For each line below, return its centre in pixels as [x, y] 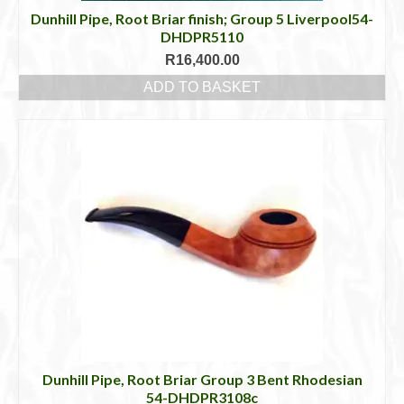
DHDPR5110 [202, 37]
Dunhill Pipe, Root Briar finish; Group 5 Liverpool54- [202, 18]
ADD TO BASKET [202, 87]
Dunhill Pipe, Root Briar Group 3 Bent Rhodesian [202, 379]
